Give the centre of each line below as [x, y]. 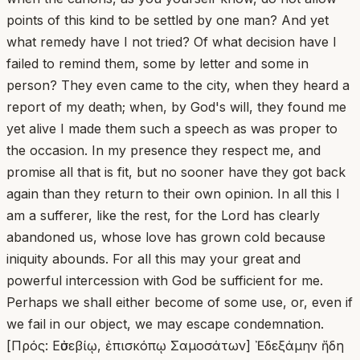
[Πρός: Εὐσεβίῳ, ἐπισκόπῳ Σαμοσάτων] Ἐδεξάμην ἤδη [175, 345]
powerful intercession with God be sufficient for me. [165, 280]
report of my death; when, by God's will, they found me [176, 106]
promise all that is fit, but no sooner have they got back [176, 172]
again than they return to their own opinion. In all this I [173, 193]
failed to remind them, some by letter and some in [157, 63]
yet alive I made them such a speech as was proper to [172, 128]
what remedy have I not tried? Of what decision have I [172, 41]
